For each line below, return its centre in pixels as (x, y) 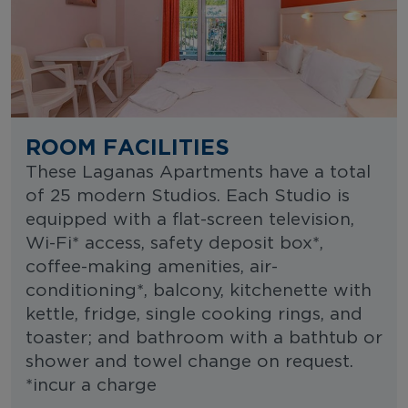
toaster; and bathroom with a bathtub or (204, 338)
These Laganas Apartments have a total (198, 172)
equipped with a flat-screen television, (190, 219)
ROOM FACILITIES (127, 146)
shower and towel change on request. (189, 362)
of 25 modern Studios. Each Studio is (188, 196)
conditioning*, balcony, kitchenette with (199, 291)
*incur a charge (91, 385)
